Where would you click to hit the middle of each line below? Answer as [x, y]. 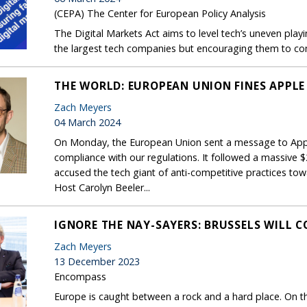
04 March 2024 [87, 122]
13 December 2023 [97, 261]
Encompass [80, 276]
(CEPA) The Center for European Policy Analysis [160, 13]
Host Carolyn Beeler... [102, 187]
